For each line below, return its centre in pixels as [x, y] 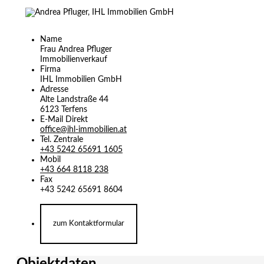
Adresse [54, 90]
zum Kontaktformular [89, 224]
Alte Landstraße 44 [75, 100]
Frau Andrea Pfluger [76, 50]
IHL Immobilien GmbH [81, 80]
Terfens [74, 110]
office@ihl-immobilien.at [83, 130]
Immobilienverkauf [74, 60]
